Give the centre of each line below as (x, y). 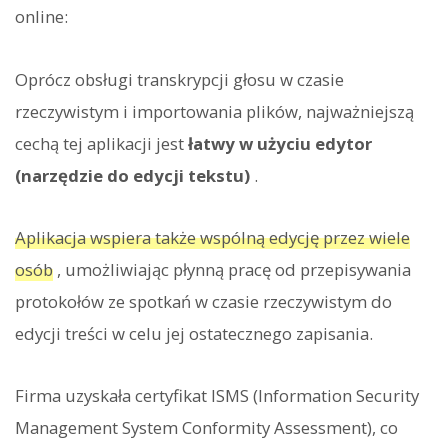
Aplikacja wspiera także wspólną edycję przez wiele (212, 237)
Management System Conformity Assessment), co (206, 427)
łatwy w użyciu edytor (280, 143)
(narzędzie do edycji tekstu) (132, 175)
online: (41, 17)
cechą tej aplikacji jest (101, 143)
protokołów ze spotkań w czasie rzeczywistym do (203, 301)
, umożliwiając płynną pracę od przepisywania (232, 269)
